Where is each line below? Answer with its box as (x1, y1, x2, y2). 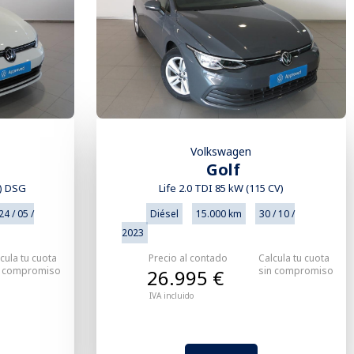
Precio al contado (148, 251, 228, 265)
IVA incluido (149, 290, 194, 302)
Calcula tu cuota (258, 251, 330, 265)
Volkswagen (190, 144, 252, 160)
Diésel (149, 207, 179, 221)
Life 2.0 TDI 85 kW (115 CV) (158, 181, 284, 196)
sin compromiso (258, 264, 333, 278)
